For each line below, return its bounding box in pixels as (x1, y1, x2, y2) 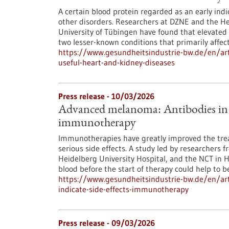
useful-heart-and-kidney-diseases (58, 57, 175, 67)
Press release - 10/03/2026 (58, 91, 154, 101)
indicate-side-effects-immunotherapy (58, 184, 189, 194)
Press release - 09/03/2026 (58, 218, 155, 228)
